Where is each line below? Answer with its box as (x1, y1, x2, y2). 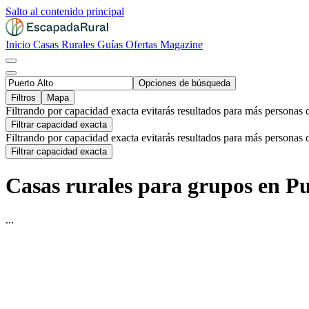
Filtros (11, 92, 36, 103)
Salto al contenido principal (6, 6, 124, 17)
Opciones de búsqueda (139, 78, 230, 88)
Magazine (160, 39, 203, 50)
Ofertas (126, 39, 160, 50)
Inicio (6, 39, 33, 50)
